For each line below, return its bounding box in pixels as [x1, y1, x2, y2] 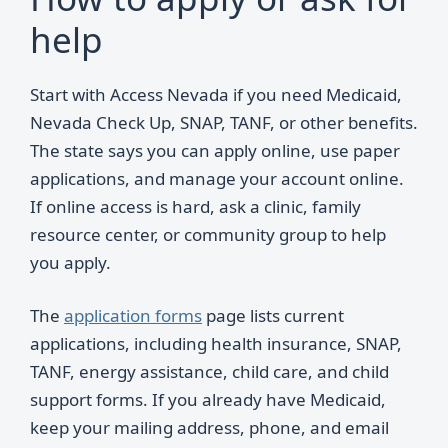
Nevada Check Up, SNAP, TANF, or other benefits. [30, 110, 418, 134]
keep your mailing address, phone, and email [30, 416, 389, 439]
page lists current [202, 304, 344, 327]
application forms [64, 304, 202, 327]
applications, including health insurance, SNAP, [30, 332, 402, 355]
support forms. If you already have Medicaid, [30, 388, 386, 411]
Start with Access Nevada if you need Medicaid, [30, 82, 402, 106]
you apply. [30, 250, 111, 274]
